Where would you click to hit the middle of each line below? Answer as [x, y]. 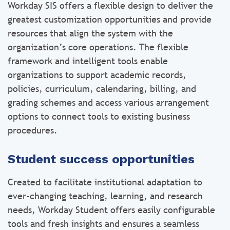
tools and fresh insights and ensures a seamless [103, 224]
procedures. [33, 130]
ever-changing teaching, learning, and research [105, 196]
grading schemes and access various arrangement [108, 102]
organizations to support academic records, [97, 75]
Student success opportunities [101, 159]
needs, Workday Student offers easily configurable [111, 210]
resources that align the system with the [90, 33]
